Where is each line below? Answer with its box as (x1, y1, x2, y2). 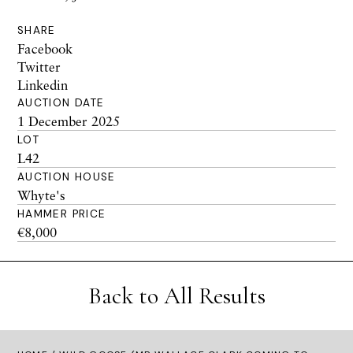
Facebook (17, 40, 72, 57)
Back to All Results (87, 281, 266, 310)
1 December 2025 (17, 113, 120, 129)
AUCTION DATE (17, 96, 105, 110)
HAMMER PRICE (17, 207, 106, 221)
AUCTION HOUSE (17, 170, 116, 184)
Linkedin (17, 76, 68, 93)
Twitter (17, 58, 61, 75)
